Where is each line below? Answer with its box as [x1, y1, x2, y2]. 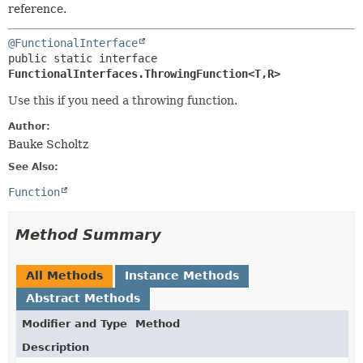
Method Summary [15, 226, 161, 243]
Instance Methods [125, 269, 239, 282]
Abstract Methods [26, 292, 140, 305]
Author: [8, 121, 50, 132]
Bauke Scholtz [8, 138, 88, 151]
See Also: [8, 161, 58, 173]
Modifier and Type [22, 318, 127, 330]
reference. [8, 2, 66, 15]
